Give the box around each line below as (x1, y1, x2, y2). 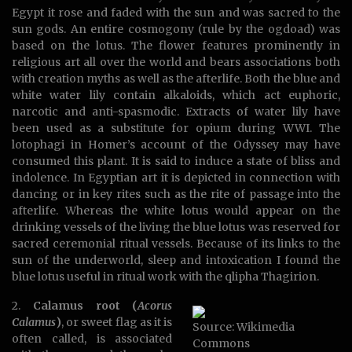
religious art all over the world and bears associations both (12, 55, 340, 70)
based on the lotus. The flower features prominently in (12, 38, 340, 53)
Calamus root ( (32, 299, 138, 313)
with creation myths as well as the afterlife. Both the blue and (12, 71, 340, 86)
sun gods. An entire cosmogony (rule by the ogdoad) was (12, 22, 340, 37)
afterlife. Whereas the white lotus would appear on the (12, 203, 340, 218)
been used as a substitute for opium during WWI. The (12, 121, 340, 136)
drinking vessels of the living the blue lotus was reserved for (12, 220, 340, 235)
